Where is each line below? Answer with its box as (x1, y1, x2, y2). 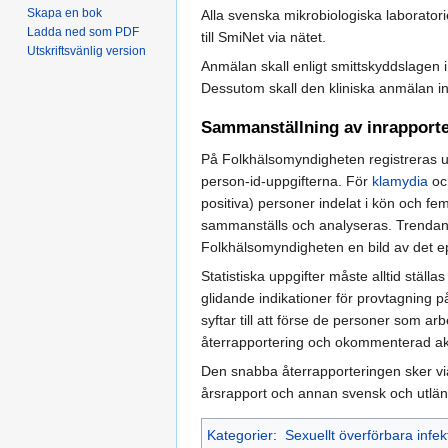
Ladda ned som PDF (27, 25, 140, 40)
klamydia (372, 172, 428, 189)
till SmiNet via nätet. (201, 29, 326, 46)
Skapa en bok (27, 6, 103, 21)
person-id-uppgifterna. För (201, 172, 372, 189)
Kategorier (207, 426, 273, 443)
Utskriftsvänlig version (27, 44, 147, 59)
